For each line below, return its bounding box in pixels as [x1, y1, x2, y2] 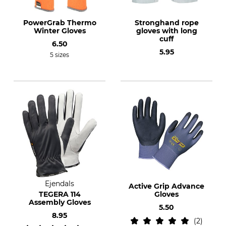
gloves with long [136, 26, 197, 35]
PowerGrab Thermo [23, 18, 96, 27]
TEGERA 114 [38, 190, 81, 199]
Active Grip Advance [129, 182, 204, 191]
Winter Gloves [33, 26, 86, 35]
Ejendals [45, 179, 74, 188]
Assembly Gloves [28, 198, 91, 207]
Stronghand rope [134, 18, 199, 27]
